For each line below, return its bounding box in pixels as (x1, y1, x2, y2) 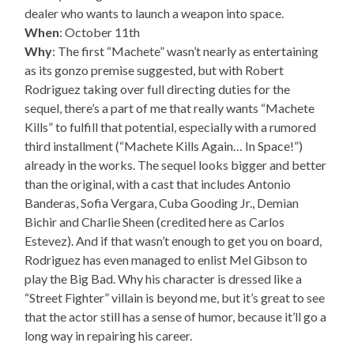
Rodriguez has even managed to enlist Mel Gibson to (24, 252, 308, 268)
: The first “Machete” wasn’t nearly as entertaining (52, 43, 319, 59)
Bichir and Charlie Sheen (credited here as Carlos (24, 214, 285, 230)
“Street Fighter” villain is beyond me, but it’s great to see (24, 290, 326, 306)
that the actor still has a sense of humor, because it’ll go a (24, 309, 327, 325)
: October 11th (59, 24, 141, 40)
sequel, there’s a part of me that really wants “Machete (24, 100, 315, 116)
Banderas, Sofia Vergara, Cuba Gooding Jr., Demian (24, 195, 299, 211)
